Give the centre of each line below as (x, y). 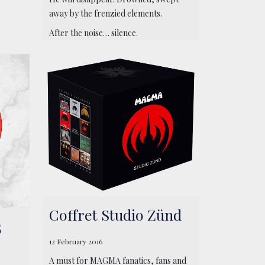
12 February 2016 (76, 241)
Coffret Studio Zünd (116, 214)
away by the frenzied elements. (106, 13)
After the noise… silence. (94, 33)
